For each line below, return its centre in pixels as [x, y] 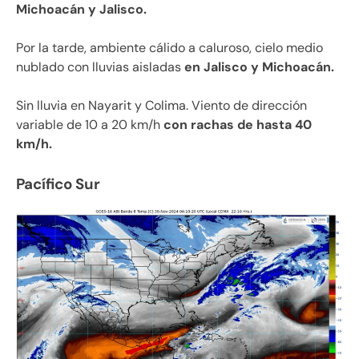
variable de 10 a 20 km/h [88, 124]
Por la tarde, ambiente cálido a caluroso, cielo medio [169, 47]
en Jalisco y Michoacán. [259, 67]
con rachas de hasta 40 [236, 124]
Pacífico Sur [58, 184]
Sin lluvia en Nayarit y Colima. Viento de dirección [161, 105]
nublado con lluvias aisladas [100, 67]
